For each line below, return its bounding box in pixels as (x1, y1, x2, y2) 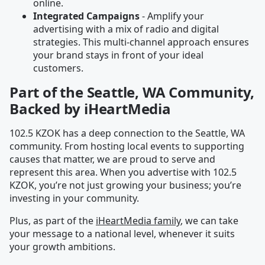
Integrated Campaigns (33, 9, 140, 22)
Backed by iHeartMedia (9, 99, 171, 118)
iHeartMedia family (96, 214, 180, 227)
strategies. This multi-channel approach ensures (33, 35, 249, 49)
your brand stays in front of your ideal (33, 49, 203, 62)
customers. (33, 62, 83, 75)
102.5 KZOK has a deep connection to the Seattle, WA (9, 127, 245, 140)
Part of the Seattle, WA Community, (9, 82, 255, 102)
